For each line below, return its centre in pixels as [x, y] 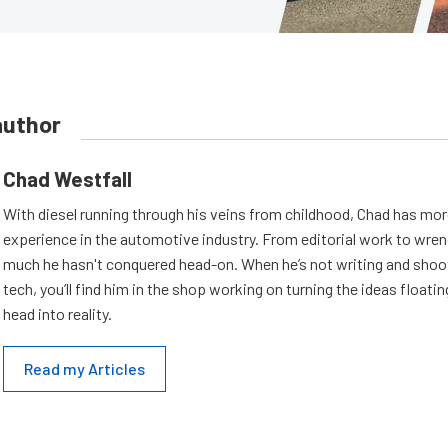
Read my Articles [84, 368]
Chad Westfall [67, 178]
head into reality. [57, 313]
